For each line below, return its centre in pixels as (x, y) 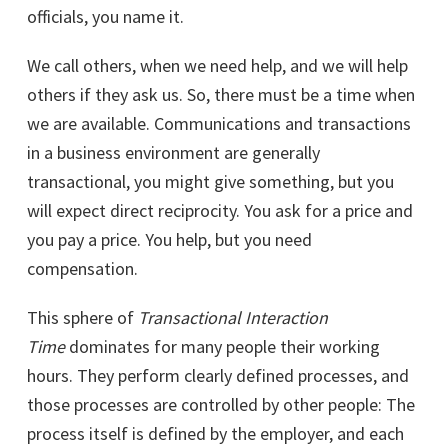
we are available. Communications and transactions (219, 124)
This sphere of (82, 318)
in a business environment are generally (173, 153)
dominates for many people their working (222, 347)
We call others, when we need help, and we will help (217, 66)
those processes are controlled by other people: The (221, 405)
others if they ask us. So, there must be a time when (221, 95)
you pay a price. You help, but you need (169, 240)
